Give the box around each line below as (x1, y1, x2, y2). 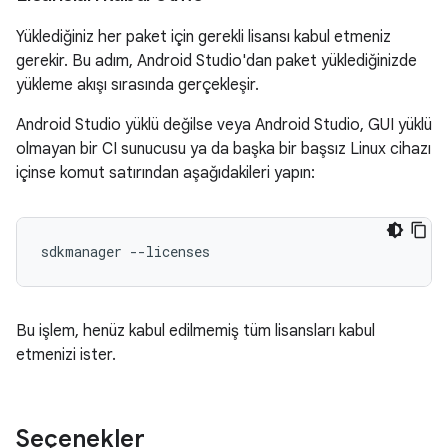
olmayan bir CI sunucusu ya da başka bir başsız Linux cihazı (16, 139, 431, 159)
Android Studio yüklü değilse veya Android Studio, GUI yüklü (16, 115, 432, 135)
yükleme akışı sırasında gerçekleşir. (16, 75, 259, 95)
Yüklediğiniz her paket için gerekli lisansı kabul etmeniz (16, 27, 391, 47)
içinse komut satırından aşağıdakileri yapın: (16, 163, 315, 183)
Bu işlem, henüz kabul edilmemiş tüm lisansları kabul (16, 321, 375, 341)
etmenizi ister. (16, 345, 116, 365)
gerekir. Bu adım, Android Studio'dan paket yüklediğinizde (16, 51, 417, 71)
